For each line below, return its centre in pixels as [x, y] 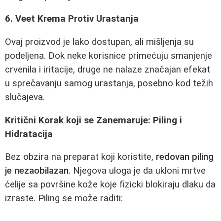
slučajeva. [25, 97]
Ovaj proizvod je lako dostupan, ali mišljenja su [99, 42]
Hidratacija [29, 134]
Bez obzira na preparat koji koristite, [80, 157]
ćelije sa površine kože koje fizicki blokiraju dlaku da [110, 185]
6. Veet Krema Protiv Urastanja [72, 19]
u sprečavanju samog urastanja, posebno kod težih [109, 84]
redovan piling [185, 157]
